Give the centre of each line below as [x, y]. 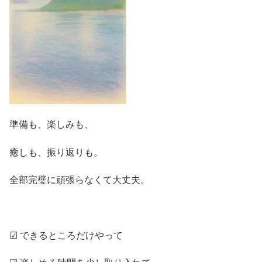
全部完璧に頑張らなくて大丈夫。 [80, 180]
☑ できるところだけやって [66, 235]
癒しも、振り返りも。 [56, 152]
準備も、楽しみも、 [51, 125]
